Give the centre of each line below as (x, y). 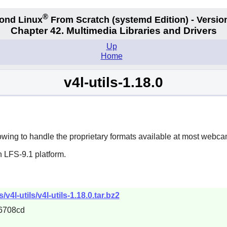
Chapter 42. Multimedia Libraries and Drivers (113, 31)
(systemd (132, 20)
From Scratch (80, 20)
